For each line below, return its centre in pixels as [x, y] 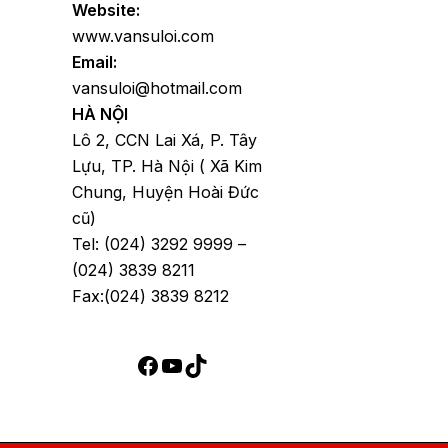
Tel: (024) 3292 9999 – [159, 244]
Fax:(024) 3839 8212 [150, 296]
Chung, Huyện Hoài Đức [165, 192]
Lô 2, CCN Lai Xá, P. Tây [164, 140]
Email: [94, 62]
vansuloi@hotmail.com [157, 88]
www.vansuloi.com [143, 36]
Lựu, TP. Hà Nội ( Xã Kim [167, 166]
